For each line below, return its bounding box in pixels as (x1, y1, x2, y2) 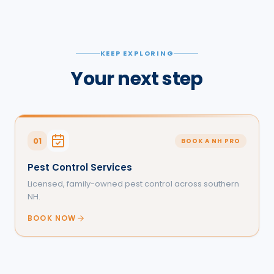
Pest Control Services (28, 161, 132, 174)
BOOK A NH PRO (181, 136, 240, 146)
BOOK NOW (28, 213, 76, 224)
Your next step (71, 66, 203, 92)
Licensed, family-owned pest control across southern (28, 178, 239, 190)
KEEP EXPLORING (100, 48, 174, 59)
